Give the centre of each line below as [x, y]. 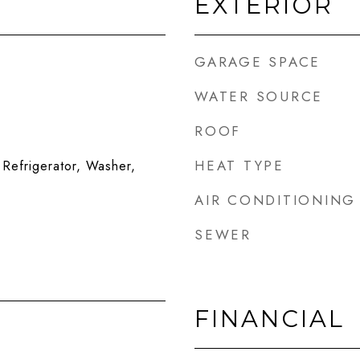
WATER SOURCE [259, 96]
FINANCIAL [270, 319]
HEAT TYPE [239, 166]
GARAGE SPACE [258, 62]
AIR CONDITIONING [275, 200]
